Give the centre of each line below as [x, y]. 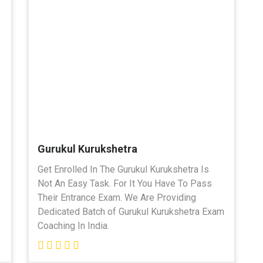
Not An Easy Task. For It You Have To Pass [125, 183]
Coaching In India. [73, 225]
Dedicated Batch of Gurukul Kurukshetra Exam [131, 211]
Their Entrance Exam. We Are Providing [117, 197]
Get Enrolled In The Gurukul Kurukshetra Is [123, 169]
